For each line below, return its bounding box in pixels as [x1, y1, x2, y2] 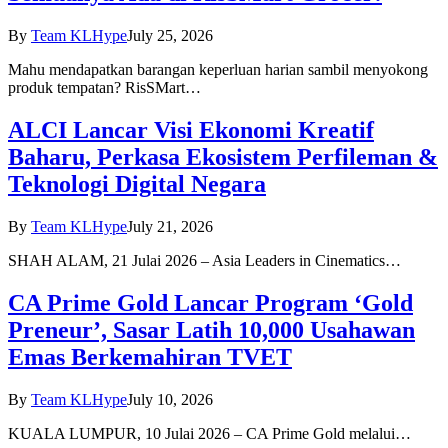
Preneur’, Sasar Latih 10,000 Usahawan [8, 316, 415, 343]
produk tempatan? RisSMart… [8, 78, 201, 96]
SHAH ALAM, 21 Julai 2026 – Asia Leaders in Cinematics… [8, 251, 401, 269]
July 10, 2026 [127, 390, 213, 408]
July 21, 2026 [127, 217, 213, 235]
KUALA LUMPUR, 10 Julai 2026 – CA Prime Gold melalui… [8, 424, 411, 442]
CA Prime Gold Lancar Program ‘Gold [8, 289, 413, 316]
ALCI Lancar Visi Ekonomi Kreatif [8, 116, 374, 143]
